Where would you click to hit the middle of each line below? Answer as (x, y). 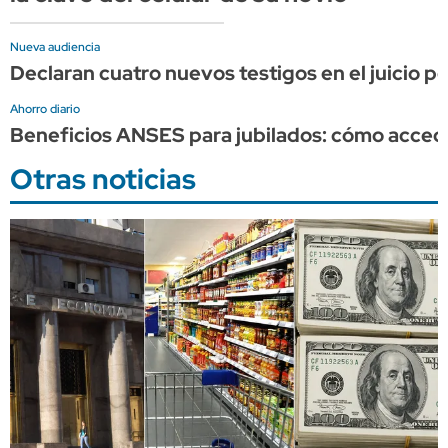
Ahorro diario (45, 108)
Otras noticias (103, 178)
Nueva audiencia (55, 46)
